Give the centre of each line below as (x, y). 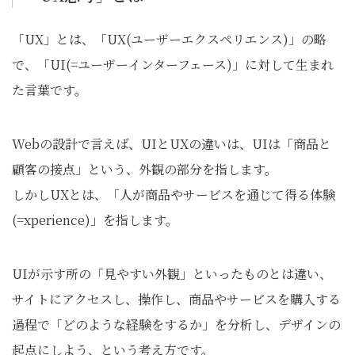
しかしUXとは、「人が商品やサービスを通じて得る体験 (174, 195)
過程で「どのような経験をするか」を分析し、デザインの (176, 325)
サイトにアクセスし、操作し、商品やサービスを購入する (176, 300)
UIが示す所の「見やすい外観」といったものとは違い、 (172, 274)
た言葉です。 (50, 90)
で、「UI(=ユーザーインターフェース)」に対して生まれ (173, 65)
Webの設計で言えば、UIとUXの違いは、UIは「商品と (172, 144)
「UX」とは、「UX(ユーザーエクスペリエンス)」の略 (169, 40)
